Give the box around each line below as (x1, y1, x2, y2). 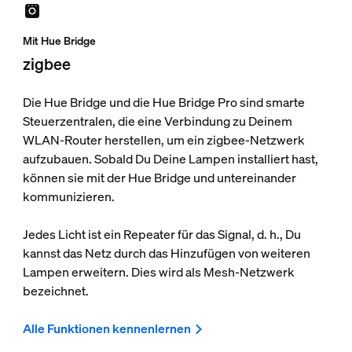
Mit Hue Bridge (22, 33, 96, 49)
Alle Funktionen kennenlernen (22, 320, 191, 338)
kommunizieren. (22, 188, 115, 206)
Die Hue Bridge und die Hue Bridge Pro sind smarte (22, 93, 305, 112)
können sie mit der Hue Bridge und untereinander (22, 169, 296, 187)
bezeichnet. (22, 282, 89, 300)
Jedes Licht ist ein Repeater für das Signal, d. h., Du (22, 225, 301, 244)
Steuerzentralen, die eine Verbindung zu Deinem (22, 112, 292, 130)
